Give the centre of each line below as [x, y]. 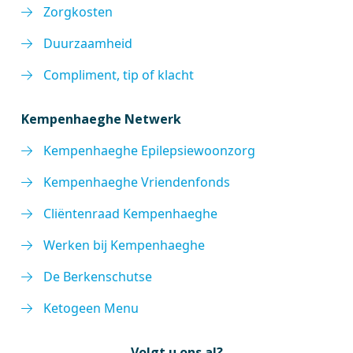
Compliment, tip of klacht [119, 75]
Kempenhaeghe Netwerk [102, 119]
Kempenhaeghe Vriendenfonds [137, 182]
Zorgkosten [78, 12]
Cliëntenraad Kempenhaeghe [131, 214]
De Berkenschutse [98, 277]
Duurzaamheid [88, 43]
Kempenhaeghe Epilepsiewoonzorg [150, 150]
